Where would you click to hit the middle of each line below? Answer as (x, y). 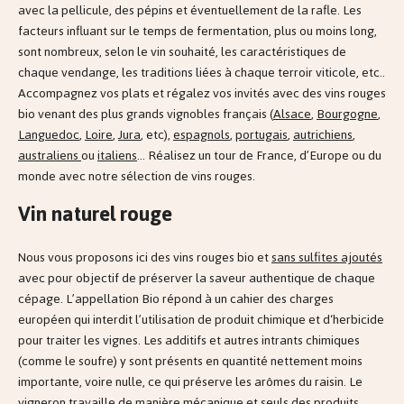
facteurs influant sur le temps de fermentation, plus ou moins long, (197, 32)
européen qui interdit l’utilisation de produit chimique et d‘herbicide (201, 319)
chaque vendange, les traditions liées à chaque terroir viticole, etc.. (202, 73)
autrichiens (323, 135)
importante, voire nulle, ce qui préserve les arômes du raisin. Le (190, 381)
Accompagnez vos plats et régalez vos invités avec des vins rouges (202, 94)
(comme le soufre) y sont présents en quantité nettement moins (190, 361)
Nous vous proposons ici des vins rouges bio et (145, 257)
